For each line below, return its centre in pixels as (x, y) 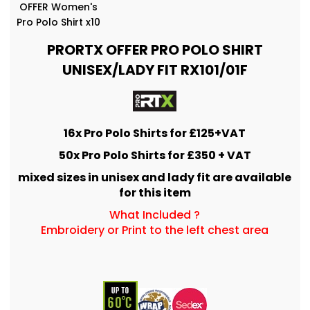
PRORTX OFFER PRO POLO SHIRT (155, 49)
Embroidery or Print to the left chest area (155, 230)
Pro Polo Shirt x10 (58, 22)
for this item (155, 192)
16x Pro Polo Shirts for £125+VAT (155, 133)
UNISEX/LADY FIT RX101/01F (155, 70)
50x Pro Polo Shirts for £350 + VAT (155, 155)
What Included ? (155, 215)
